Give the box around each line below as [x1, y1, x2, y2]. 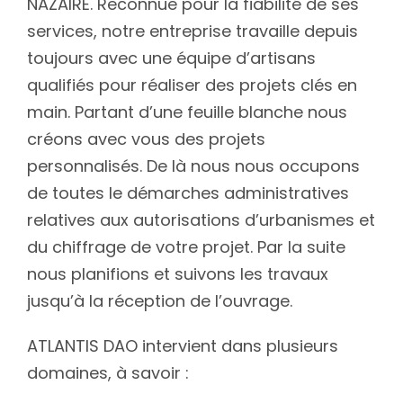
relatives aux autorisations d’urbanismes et [27, 209, 375, 232]
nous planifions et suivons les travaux [27, 263, 328, 286]
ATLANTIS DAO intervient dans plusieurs [27, 335, 338, 358]
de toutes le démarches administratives [27, 182, 349, 205]
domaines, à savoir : [27, 362, 189, 385]
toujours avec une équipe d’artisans [27, 47, 316, 70]
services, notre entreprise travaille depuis [27, 20, 358, 43]
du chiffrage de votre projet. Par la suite [27, 236, 345, 259]
